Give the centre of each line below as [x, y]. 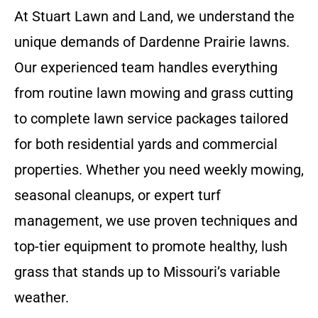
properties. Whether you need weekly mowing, [159, 170]
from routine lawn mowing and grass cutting [154, 93]
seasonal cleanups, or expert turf [117, 195]
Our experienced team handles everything [146, 67]
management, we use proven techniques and [156, 221]
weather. [42, 297]
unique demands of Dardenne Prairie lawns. [152, 42]
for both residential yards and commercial [146, 144]
